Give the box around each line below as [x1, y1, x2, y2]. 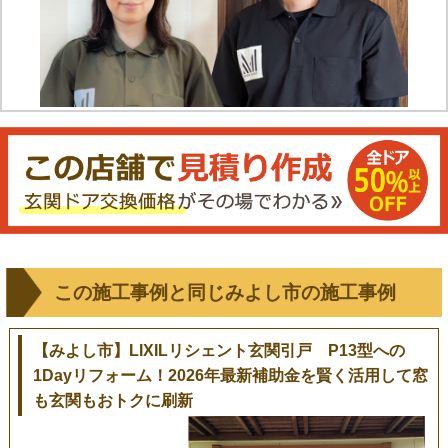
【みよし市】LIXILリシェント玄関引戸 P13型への [32, 341, 405, 359]
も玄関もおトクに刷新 [32, 391, 193, 409]
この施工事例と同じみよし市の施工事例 [53, 281, 396, 303]
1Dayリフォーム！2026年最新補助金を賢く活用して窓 [32, 366, 428, 384]
